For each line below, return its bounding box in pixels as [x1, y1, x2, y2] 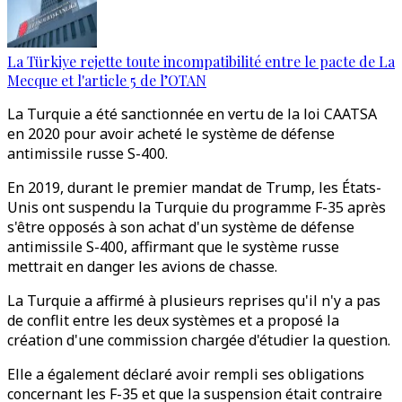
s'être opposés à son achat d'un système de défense [7, 217, 354, 237]
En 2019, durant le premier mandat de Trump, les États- [7, 178, 381, 197]
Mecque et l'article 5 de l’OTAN [7, 71, 206, 90]
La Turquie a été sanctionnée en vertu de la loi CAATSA [7, 104, 377, 124]
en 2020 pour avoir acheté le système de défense [7, 124, 335, 144]
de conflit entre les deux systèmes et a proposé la [7, 310, 339, 330]
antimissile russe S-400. [7, 144, 168, 163]
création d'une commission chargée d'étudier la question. [7, 330, 394, 350]
